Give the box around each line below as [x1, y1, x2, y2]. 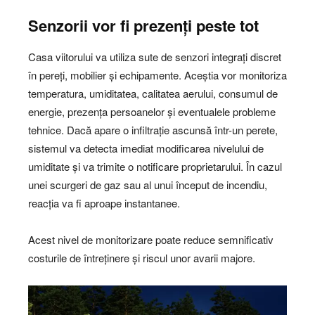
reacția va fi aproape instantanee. [28, 195, 180, 210]
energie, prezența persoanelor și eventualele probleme [28, 103, 276, 119]
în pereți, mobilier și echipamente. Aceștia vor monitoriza [28, 67, 287, 82]
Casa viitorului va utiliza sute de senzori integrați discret [28, 49, 281, 64]
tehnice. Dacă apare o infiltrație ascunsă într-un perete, [28, 122, 278, 137]
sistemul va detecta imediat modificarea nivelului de [28, 140, 264, 155]
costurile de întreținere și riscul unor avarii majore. [28, 250, 255, 265]
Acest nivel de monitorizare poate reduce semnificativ [28, 231, 274, 247]
